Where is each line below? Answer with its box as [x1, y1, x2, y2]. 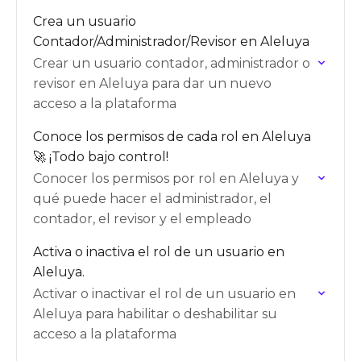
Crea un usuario [33, 14, 136, 29]
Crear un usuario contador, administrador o [33, 56, 310, 71]
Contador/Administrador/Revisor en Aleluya [33, 34, 309, 49]
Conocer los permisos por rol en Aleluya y [33, 171, 299, 186]
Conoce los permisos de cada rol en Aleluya [33, 129, 311, 144]
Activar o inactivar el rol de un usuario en [33, 286, 296, 301]
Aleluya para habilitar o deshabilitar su [33, 306, 277, 322]
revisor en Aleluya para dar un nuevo [33, 76, 272, 91]
